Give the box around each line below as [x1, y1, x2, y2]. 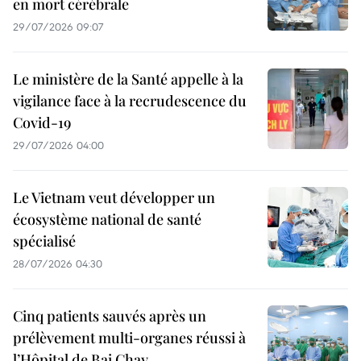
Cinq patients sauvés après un [13, 306, 206, 326]
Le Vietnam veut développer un [13, 188, 215, 208]
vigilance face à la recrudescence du [13, 91, 247, 111]
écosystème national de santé [13, 210, 201, 230]
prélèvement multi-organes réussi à [13, 328, 246, 348]
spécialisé [13, 231, 76, 251]
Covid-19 [13, 113, 71, 133]
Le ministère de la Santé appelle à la [13, 69, 243, 89]
